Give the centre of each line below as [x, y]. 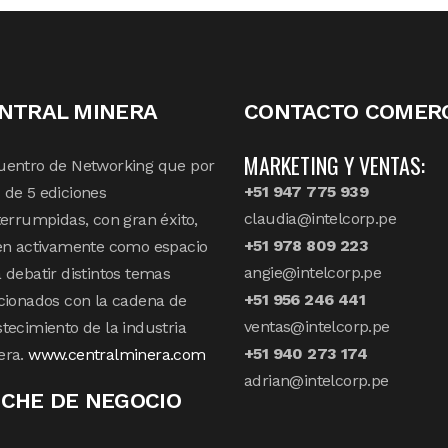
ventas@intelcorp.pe [317, 327]
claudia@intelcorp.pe [320, 219]
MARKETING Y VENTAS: [334, 165]
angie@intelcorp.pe [313, 273]
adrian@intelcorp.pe [316, 381]
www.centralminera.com [117, 355]
